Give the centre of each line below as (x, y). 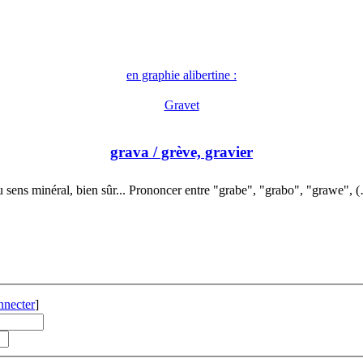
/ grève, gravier (201, 152)
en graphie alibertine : (181, 75)
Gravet (181, 105)
